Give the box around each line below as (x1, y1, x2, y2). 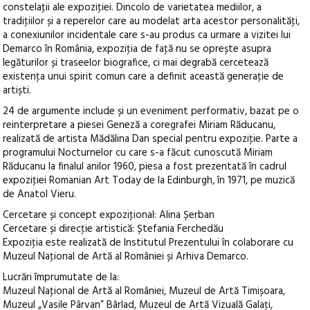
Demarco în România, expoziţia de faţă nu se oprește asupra (3, 41, 272, 58)
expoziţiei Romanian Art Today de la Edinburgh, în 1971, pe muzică (3, 172, 295, 190)
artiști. (3, 82, 32, 100)
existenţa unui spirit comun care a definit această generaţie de (3, 69, 284, 86)
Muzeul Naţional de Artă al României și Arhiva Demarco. (3, 248, 249, 266)
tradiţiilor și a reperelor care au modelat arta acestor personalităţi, (3, 13, 300, 30)
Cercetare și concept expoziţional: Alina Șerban (3, 207, 215, 224)
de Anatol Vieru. (3, 186, 77, 203)
